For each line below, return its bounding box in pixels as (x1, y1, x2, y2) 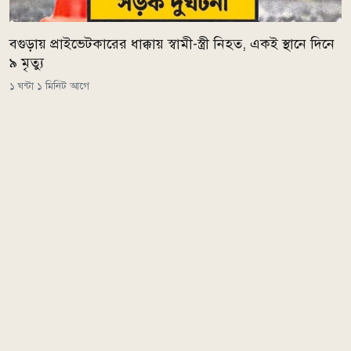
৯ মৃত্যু (9, 54, 44, 72)
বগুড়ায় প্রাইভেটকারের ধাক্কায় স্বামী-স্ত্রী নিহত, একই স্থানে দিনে (9, 35, 335, 53)
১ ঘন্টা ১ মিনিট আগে (9, 79, 89, 93)
